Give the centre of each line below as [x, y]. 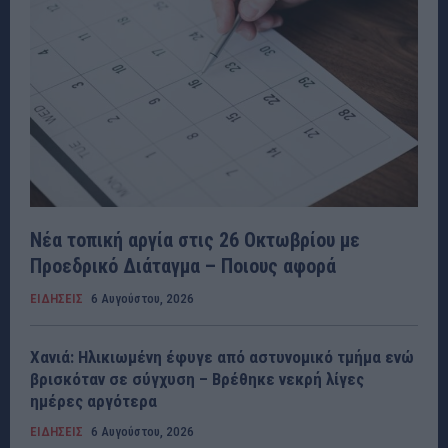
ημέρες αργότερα [93, 401]
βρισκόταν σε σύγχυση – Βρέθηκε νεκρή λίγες [197, 379]
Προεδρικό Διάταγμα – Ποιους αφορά [183, 266]
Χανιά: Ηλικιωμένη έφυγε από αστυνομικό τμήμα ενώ [222, 357]
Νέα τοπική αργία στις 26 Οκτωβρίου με [195, 240]
